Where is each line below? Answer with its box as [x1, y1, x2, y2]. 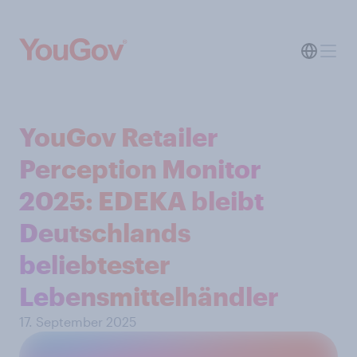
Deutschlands [19, 218, 190, 247]
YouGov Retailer [19, 122, 218, 151]
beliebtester [19, 249, 171, 279]
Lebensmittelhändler [19, 281, 279, 311]
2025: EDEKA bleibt [19, 186, 264, 215]
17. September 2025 [19, 314, 136, 329]
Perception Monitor [19, 154, 261, 183]
